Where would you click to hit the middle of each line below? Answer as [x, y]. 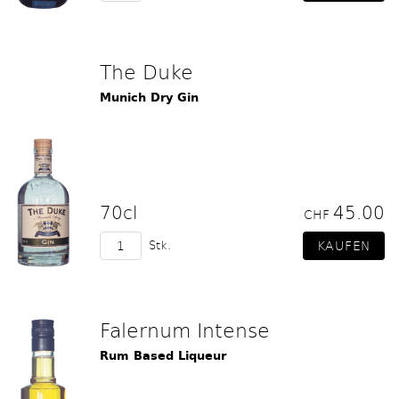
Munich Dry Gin [149, 98]
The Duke [147, 71]
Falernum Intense [185, 330]
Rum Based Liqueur [163, 356]
